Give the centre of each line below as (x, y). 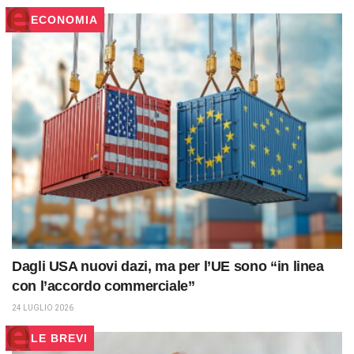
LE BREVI (59, 339)
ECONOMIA (64, 19)
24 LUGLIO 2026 (43, 308)
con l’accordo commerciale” (104, 286)
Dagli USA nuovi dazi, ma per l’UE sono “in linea (168, 267)
